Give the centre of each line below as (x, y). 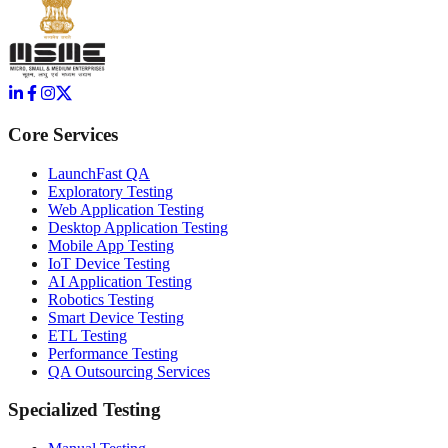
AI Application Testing (120, 281)
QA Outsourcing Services (129, 371)
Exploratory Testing (110, 191)
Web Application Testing (126, 209)
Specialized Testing (84, 410)
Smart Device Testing (116, 317)
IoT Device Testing (109, 263)
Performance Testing (113, 353)
